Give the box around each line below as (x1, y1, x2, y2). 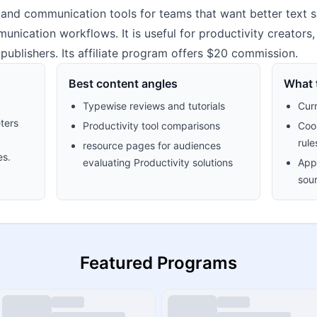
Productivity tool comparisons (83, 120, 221, 132)
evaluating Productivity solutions (83, 156, 234, 168)
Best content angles (69, 76, 178, 91)
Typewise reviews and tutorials (83, 100, 226, 112)
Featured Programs (80, 253, 237, 273)
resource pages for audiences (83, 139, 221, 151)
